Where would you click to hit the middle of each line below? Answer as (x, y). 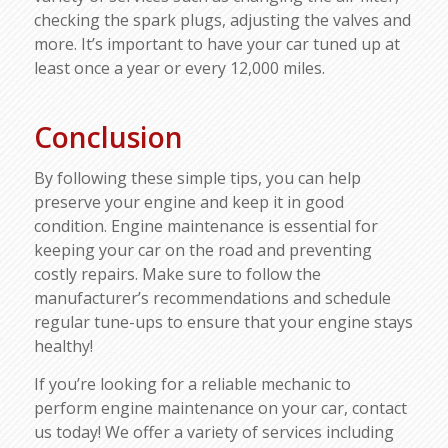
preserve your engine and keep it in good (188, 202)
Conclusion (108, 137)
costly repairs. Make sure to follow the (177, 274)
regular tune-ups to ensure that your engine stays (223, 322)
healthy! (63, 346)
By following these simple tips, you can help (197, 178)
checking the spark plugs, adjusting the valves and (222, 20)
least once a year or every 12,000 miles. (179, 68)
